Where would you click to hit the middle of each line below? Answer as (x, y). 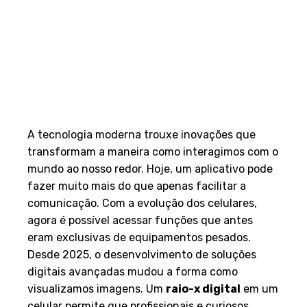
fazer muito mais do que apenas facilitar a (137, 186)
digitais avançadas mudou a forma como (133, 272)
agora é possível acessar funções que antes (140, 220)
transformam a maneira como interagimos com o (153, 152)
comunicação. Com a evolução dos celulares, (142, 203)
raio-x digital (203, 289)
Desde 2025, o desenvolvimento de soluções (142, 255)
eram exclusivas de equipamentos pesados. (139, 237)
